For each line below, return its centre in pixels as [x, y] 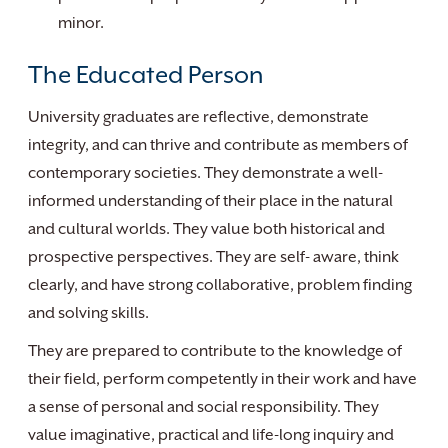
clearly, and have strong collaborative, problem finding [220, 285]
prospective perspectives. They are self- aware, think [213, 257]
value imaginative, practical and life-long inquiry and [211, 435]
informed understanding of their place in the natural [210, 201]
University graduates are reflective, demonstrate [198, 117]
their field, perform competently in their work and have [222, 379]
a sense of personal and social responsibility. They [203, 407]
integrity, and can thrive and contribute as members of [218, 145]
